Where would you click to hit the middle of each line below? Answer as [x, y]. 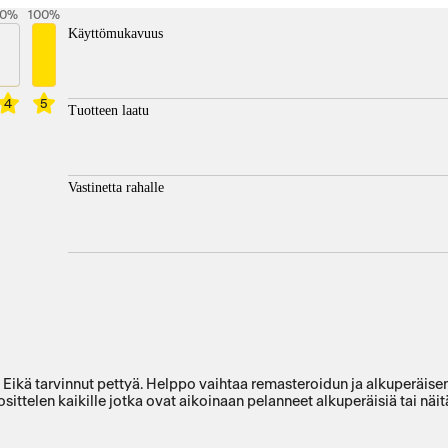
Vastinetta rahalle [116, 187]
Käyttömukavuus [115, 33]
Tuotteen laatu [108, 110]
